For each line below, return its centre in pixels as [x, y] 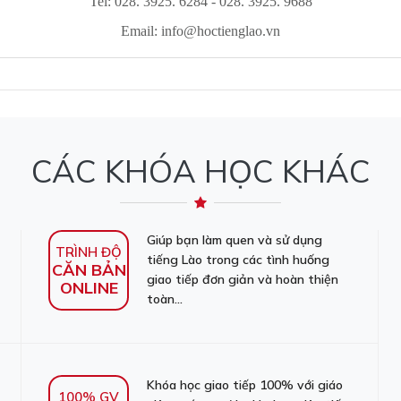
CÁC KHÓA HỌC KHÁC [200, 171]
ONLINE [89, 288]
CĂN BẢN [89, 270]
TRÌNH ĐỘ [89, 252]
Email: [141, 31]
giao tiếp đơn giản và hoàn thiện [243, 279]
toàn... [165, 299]
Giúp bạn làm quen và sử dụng [235, 240]
